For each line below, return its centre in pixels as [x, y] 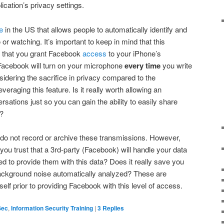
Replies [112, 208]
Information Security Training [52, 208]
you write [176, 65]
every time [142, 65]
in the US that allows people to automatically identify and [95, 29]
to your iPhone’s [134, 53]
